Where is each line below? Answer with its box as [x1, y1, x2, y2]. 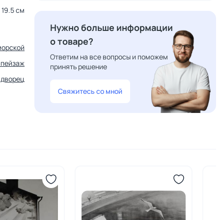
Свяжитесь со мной [58, 86, 122, 96]
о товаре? [50, 35, 93, 47]
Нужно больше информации [50, 22, 173, 33]
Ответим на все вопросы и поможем [50, 52, 168, 61]
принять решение [50, 62, 107, 71]
